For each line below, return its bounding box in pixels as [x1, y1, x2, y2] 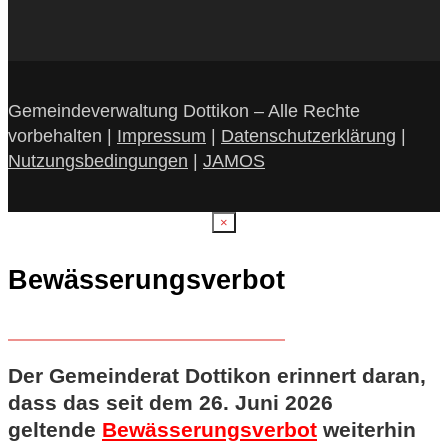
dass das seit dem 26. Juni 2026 [8, 390, 333, 414]
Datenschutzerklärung [221, 125, 396, 146]
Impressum [117, 125, 206, 146]
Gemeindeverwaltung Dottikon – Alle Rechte [8, 100, 360, 121]
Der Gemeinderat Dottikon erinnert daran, [8, 363, 426, 387]
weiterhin [323, 417, 416, 441]
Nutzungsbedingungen [8, 150, 188, 171]
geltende [8, 417, 102, 441]
